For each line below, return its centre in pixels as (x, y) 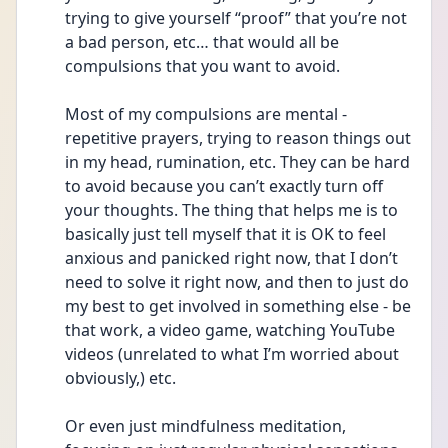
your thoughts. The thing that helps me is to (231, 210)
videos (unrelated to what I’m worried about (232, 354)
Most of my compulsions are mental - (206, 114)
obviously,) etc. (122, 378)
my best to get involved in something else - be (238, 306)
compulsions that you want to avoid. (202, 66)
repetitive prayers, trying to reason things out (238, 138)
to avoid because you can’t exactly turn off (224, 186)
